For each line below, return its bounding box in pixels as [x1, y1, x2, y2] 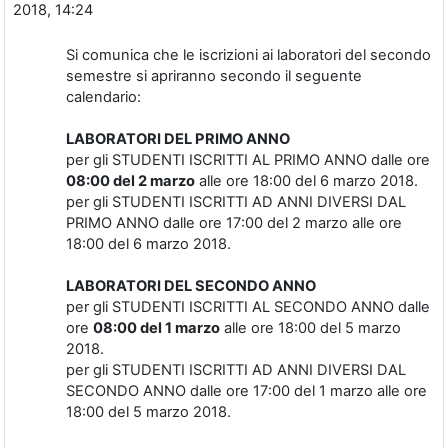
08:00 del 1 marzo [93, 319, 220, 338]
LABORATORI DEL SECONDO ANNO [66, 277, 316, 296]
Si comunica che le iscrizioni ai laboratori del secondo [66, 46, 431, 65]
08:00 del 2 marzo [66, 172, 195, 191]
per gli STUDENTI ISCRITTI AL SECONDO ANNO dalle [66, 298, 430, 317]
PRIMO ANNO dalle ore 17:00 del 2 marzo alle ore [66, 214, 402, 233]
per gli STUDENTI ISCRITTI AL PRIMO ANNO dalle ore [66, 151, 430, 170]
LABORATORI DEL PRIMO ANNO [66, 130, 290, 149]
